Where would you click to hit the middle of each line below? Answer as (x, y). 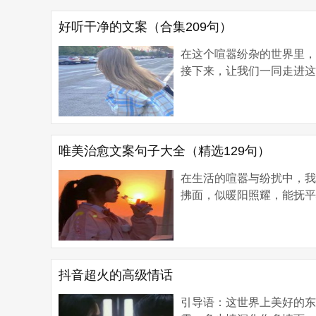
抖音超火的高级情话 (116, 275)
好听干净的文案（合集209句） (145, 27)
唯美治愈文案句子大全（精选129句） (164, 151)
